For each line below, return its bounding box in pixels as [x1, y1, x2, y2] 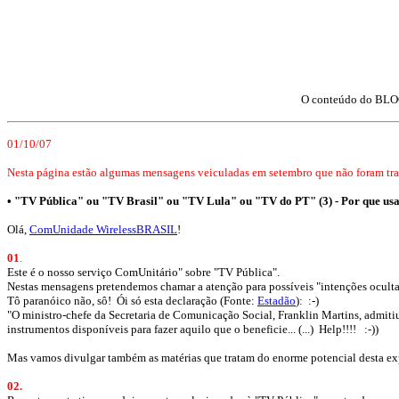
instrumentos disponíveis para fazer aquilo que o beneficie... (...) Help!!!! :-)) [7, 322, 379, 336]
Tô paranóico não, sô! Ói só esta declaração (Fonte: [7, 294, 257, 307]
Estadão [257, 294, 296, 307]
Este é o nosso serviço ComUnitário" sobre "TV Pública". [7, 265, 280, 279]
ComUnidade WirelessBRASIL [29, 223, 177, 236]
